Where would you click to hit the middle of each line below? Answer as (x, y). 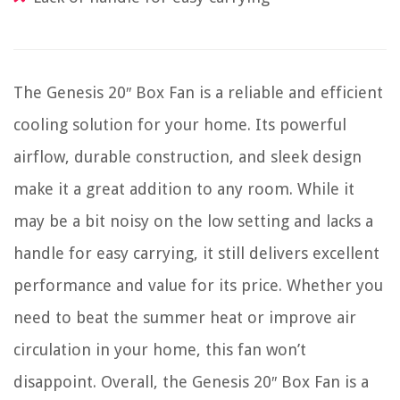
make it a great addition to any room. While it (184, 188)
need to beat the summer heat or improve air (185, 317)
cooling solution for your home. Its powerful (180, 124)
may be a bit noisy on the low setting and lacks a (193, 221)
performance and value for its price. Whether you (198, 285)
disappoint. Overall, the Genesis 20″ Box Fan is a (191, 381)
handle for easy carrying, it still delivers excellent (196, 253)
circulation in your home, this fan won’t (160, 349)
